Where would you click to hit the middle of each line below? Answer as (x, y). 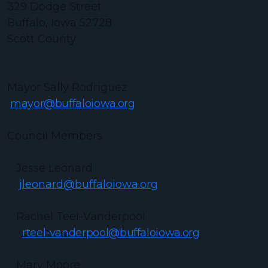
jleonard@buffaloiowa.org (89, 184)
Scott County (42, 39)
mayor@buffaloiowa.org (73, 103)
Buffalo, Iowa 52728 (60, 23)
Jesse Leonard (50, 168)
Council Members (55, 136)
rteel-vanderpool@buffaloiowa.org (111, 233)
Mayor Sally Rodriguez (96, 87)
